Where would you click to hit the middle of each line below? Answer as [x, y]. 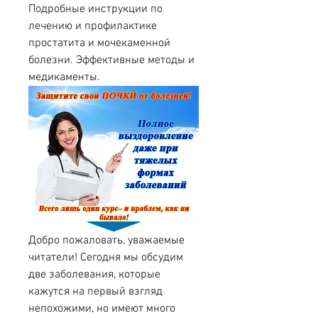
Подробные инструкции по [95, 9]
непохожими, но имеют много [102, 309]
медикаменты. [64, 77]
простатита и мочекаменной [99, 43]
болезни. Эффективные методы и [111, 60]
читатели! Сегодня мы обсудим [106, 258]
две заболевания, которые [94, 275]
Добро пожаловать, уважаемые [106, 241]
